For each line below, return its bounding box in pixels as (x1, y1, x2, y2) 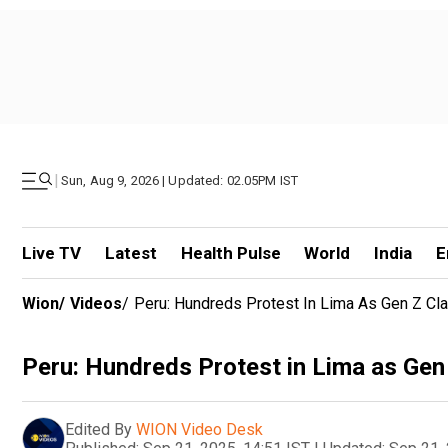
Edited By (65, 419, 132, 439)
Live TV (22, 243, 81, 263)
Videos (70, 294, 122, 313)
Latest (104, 243, 157, 263)
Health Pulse (180, 243, 281, 263)
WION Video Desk (136, 419, 263, 439)
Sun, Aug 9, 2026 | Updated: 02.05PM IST (61, 173, 299, 188)
